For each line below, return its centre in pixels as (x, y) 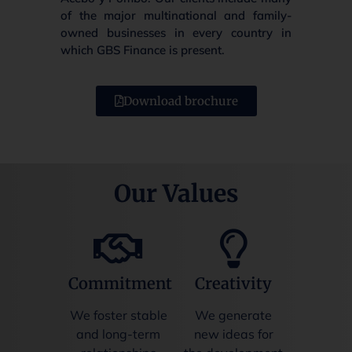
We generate (234, 315)
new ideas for (233, 334)
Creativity (234, 284)
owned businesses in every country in (176, 32)
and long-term (119, 334)
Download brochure (180, 101)
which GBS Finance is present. (143, 49)
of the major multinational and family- (176, 15)
